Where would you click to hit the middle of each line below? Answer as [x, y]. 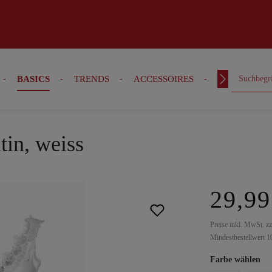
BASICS [33, 79]
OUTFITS [236, 79]
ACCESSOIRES [163, 79]
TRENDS [91, 79]
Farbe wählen [235, 260]
